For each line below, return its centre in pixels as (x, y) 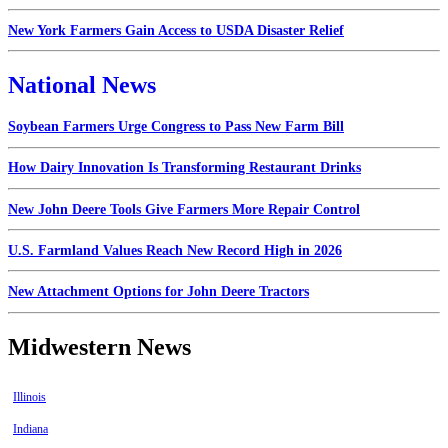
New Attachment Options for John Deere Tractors (158, 292)
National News (82, 85)
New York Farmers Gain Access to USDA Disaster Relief (176, 30)
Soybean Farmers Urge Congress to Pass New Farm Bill (176, 127)
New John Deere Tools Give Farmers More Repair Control (184, 209)
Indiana (30, 429)
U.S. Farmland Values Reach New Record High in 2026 (175, 250)
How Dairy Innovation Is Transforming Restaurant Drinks (184, 168)
